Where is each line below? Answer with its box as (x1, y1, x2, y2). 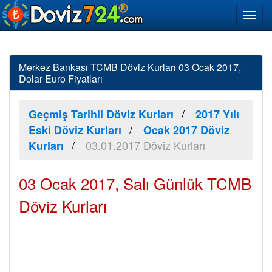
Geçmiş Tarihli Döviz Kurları (29, 106, 174, 122)
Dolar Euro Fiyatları (19, 72, 103, 86)
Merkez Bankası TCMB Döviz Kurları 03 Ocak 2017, (19, 60, 241, 74)
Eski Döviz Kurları (29, 122, 121, 138)
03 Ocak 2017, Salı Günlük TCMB (19, 172, 251, 194)
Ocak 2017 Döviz (143, 122, 229, 138)
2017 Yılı (195, 106, 239, 122)
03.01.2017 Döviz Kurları (86, 137, 205, 153)
